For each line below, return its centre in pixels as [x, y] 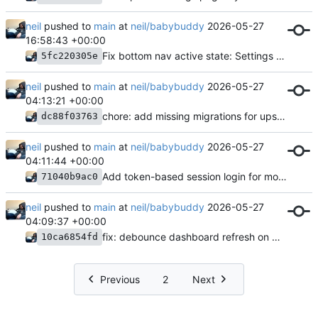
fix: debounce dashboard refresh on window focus [276, 236]
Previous [120, 279]
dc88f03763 [70, 116]
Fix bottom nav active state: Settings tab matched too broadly [280, 55]
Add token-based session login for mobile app [283, 176]
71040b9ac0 [70, 176]
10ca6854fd [70, 236]
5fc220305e [70, 55]
